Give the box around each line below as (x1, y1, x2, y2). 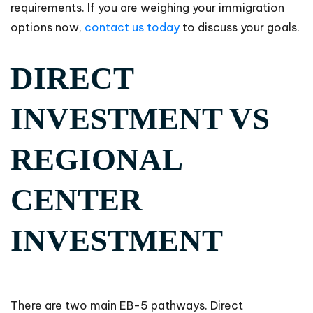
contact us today (82, 20, 180, 35)
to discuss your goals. (180, 20, 300, 35)
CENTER (10, 182, 143, 218)
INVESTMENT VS (10, 101, 270, 137)
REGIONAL (10, 142, 182, 177)
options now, (10, 20, 82, 35)
